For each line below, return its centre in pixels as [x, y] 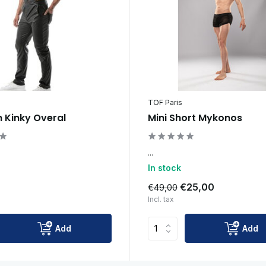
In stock [164, 168]
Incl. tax [161, 199]
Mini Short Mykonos [195, 118]
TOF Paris [165, 103]
